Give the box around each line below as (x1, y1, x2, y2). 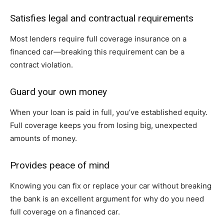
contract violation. (10, 60, 73, 70)
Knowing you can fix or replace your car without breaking (10, 181, 211, 191)
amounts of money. (10, 133, 77, 143)
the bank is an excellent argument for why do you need (10, 194, 204, 204)
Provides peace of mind (10, 159, 109, 171)
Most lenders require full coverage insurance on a (10, 34, 186, 44)
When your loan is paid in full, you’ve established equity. (10, 107, 207, 117)
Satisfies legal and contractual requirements (10, 12, 193, 24)
